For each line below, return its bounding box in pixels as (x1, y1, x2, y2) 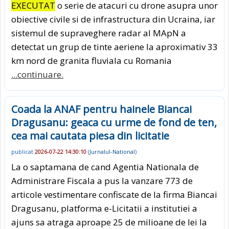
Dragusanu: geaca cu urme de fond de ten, (11, 116, 217, 130)
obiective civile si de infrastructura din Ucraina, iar (11, 13, 215, 26)
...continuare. (11, 68, 63, 81)
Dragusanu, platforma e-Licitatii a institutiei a (11, 202, 197, 214)
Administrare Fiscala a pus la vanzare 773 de (11, 174, 193, 187)
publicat (11, 147, 35, 155)
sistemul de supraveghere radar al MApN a (11, 27, 186, 39)
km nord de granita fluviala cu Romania (11, 55, 172, 67)
